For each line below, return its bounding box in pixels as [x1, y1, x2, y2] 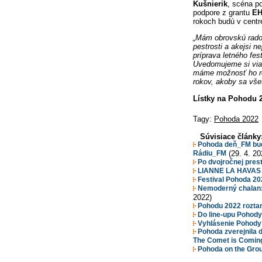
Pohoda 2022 [214, 114, 258, 123]
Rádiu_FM [193, 149, 226, 157]
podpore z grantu [193, 8, 252, 18]
